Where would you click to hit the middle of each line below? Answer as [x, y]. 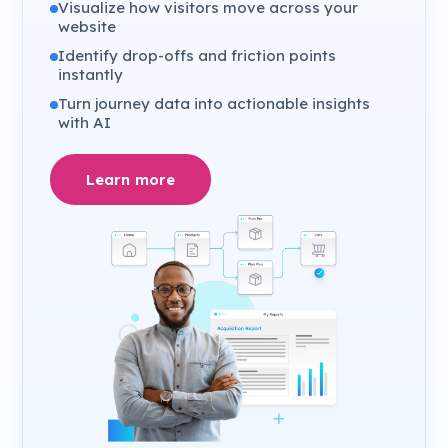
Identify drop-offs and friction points [197, 55]
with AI [85, 122]
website [87, 26]
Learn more [131, 179]
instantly [91, 74]
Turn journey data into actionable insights [214, 103]
